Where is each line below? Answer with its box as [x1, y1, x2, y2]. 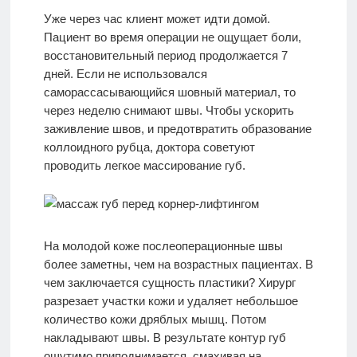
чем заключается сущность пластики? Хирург [43, 276, 296, 290]
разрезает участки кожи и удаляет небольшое [43, 294, 298, 308]
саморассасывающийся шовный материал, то [43, 85, 296, 100]
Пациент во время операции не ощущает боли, [43, 30, 301, 45]
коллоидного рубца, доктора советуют [43, 140, 255, 155]
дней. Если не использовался [43, 67, 207, 81]
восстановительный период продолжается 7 [43, 49, 288, 63]
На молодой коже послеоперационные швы [43, 239, 283, 253]
